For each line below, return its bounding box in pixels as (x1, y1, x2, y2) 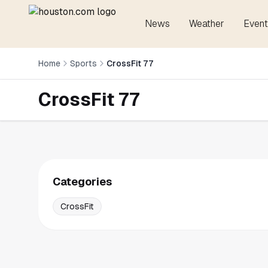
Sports (70, 59, 97, 68)
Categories (53, 175, 112, 188)
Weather (189, 18, 224, 29)
